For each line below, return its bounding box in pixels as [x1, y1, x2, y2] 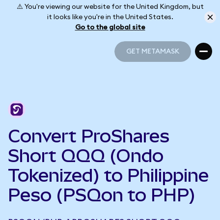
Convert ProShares [8, 126, 169, 146]
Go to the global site [75, 24, 145, 31]
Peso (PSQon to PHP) [8, 185, 195, 205]
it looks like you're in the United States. [47, 13, 173, 21]
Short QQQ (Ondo [8, 145, 164, 166]
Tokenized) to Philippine [8, 165, 209, 186]
